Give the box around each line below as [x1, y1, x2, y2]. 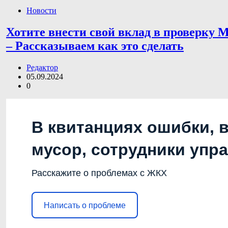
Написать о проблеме [44, 201, 126, 210]
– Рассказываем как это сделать [6, 39, 184, 53]
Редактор [26, 63, 58, 72]
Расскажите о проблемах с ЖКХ [32, 168, 167, 179]
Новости [26, 6, 56, 15]
